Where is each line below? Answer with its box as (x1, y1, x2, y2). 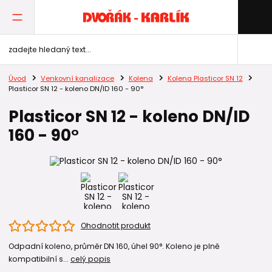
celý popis (70, 253, 110, 264)
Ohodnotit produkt (80, 220, 151, 231)
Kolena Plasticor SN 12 (167, 73, 243, 84)
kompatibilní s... (8, 253, 70, 264)
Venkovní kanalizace (40, 73, 114, 84)
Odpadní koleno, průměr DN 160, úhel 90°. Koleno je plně (8, 240, 220, 251)
